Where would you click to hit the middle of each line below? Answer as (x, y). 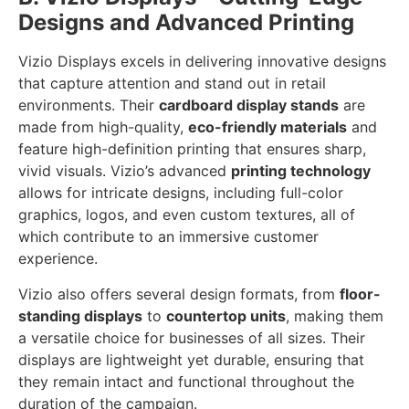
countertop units (226, 315)
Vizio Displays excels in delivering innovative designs (202, 62)
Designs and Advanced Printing (186, 23)
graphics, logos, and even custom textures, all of (187, 215)
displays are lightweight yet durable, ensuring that (191, 359)
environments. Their (89, 105)
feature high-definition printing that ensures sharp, (192, 149)
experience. (58, 259)
